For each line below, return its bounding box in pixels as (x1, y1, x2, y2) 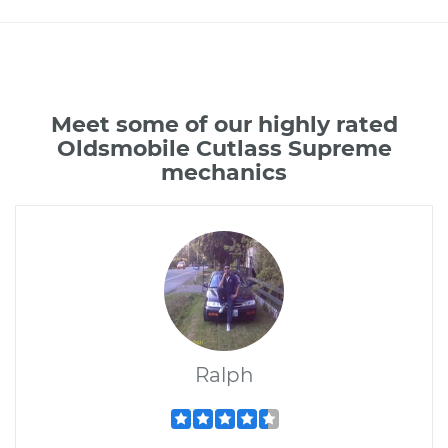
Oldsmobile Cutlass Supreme (56, 135, 392, 162)
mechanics (161, 159, 287, 186)
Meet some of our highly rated (50, 111, 398, 138)
